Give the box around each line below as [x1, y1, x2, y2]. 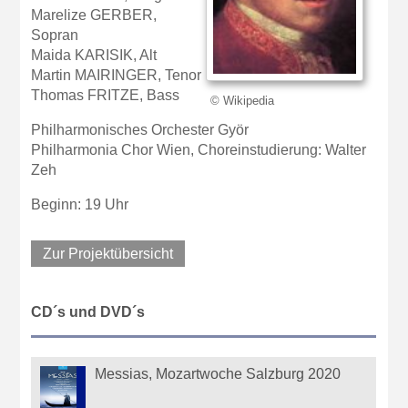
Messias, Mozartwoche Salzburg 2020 [95, 365, 342, 382]
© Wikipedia [210, 94, 275, 108]
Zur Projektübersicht [43, 246, 174, 262]
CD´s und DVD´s [31, 303, 146, 320]
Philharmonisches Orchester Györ [31, 122, 250, 138]
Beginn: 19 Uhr [31, 197, 129, 213]
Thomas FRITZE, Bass [31, 87, 180, 104]
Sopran [31, 27, 79, 44]
